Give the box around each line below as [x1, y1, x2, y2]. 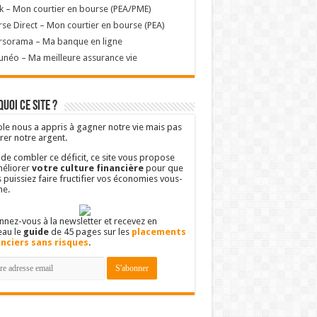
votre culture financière [31, 163, 144, 173]
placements [131, 226, 186, 237]
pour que [143, 163, 183, 173]
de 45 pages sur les [48, 226, 132, 237]
